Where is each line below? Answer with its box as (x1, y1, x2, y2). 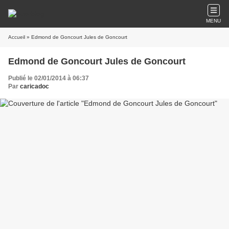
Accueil (8, 34, 25, 40)
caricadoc (20, 83, 49, 90)
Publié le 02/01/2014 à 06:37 (8, 75, 89, 82)
